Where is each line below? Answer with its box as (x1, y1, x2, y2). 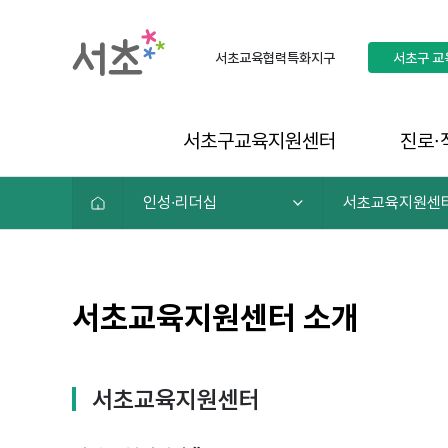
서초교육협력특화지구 (215, 50, 335, 66)
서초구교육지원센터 (182, 129, 336, 153)
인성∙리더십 (143, 193, 217, 212)
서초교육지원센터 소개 (72, 299, 359, 337)
